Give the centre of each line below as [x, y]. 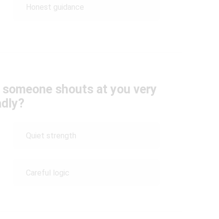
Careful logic [47, 173]
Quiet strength [51, 135]
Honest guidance [55, 7]
